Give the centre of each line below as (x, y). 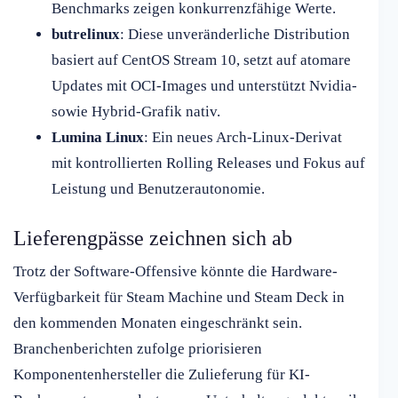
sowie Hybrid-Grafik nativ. (135, 112)
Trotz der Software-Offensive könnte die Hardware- (175, 271)
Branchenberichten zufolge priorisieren (138, 348)
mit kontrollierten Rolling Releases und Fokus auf (208, 163)
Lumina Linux (97, 138)
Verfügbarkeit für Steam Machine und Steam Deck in (179, 297)
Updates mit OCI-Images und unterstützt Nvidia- (204, 86)
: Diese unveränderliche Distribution (235, 35)
